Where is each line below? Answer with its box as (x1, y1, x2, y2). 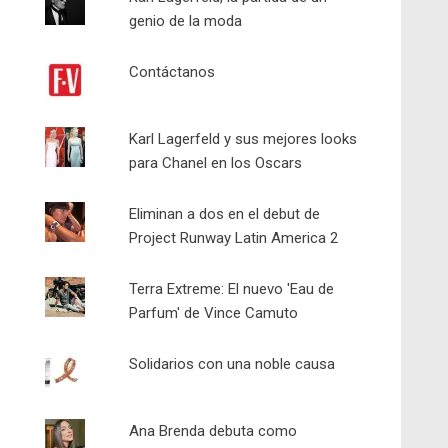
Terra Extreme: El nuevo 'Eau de (129, 280, 335, 298)
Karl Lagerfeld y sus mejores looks (129, 130, 358, 148)
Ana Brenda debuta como (129, 422, 298, 440)
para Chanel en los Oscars (129, 154, 303, 172)
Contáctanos (129, 63, 216, 81)
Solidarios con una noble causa (129, 355, 336, 373)
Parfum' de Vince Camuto (129, 304, 299, 322)
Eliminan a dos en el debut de (129, 205, 321, 223)
